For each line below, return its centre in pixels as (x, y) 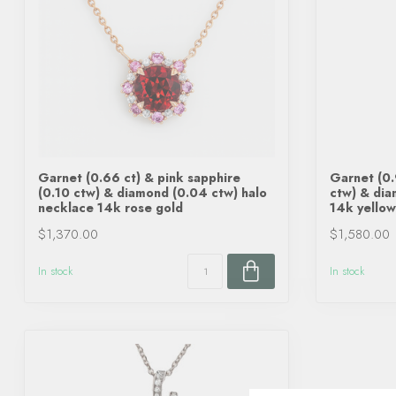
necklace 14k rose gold (110, 208)
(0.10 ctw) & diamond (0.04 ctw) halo (152, 193)
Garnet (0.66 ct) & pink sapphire (139, 178)
